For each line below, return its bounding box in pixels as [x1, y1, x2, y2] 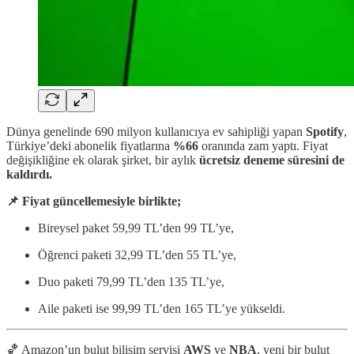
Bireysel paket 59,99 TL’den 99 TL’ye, [38, 220, 234, 235]
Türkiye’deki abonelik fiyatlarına [6, 138, 173, 153]
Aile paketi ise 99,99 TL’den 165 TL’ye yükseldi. [38, 301, 285, 315]
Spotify [303, 124, 344, 138]
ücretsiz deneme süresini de [199, 153, 345, 167]
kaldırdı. [6, 167, 52, 181]
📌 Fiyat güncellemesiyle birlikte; [6, 194, 181, 208]
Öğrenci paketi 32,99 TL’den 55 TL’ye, [38, 247, 236, 262]
